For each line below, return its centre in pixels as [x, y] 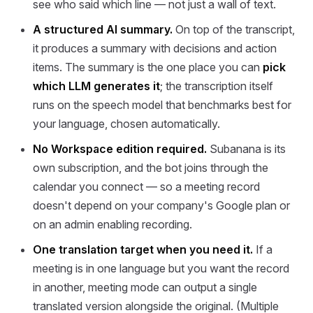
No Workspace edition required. [120, 149]
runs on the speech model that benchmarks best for [162, 105]
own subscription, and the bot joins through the [151, 168]
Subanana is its [247, 149]
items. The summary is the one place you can [148, 67]
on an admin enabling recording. [113, 224]
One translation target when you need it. [143, 249]
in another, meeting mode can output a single [145, 287]
